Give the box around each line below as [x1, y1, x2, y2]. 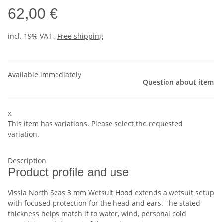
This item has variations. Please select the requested [8, 119, 183, 129]
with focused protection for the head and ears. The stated [8, 198, 200, 208]
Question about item [143, 77, 214, 87]
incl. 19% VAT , [8, 31, 57, 41]
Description [8, 156, 46, 166]
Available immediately [8, 70, 81, 80]
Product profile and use [8, 166, 129, 179]
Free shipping [57, 31, 103, 41]
